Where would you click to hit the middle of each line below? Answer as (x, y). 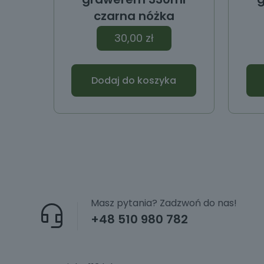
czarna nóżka (134, 16)
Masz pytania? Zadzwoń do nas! (164, 203)
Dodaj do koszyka (134, 81)
